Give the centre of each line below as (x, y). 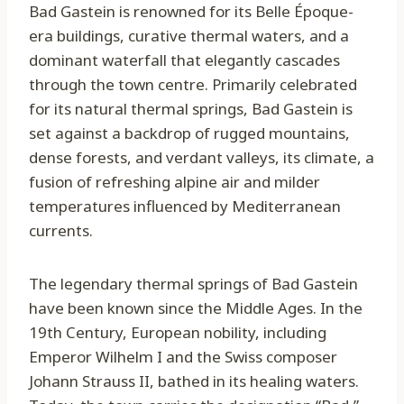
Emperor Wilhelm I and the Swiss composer (183, 357)
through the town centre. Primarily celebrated (193, 85)
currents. (61, 231)
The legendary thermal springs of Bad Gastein (193, 284)
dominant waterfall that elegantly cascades (184, 60)
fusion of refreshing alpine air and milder (174, 182)
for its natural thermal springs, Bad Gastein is (191, 109)
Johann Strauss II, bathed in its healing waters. (194, 381)
